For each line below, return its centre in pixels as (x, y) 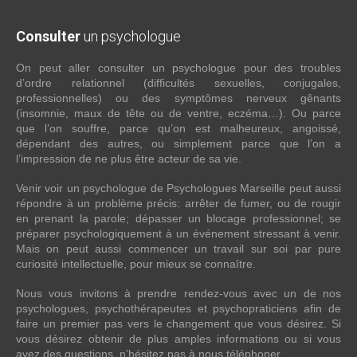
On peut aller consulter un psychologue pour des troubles (178, 68)
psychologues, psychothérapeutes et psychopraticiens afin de (178, 308)
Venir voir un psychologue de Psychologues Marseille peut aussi (178, 188)
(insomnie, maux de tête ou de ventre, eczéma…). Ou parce (178, 113)
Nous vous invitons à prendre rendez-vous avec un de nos (178, 293)
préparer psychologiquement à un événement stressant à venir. (178, 233)
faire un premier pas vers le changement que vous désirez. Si (178, 324)
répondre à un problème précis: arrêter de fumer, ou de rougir (178, 203)
